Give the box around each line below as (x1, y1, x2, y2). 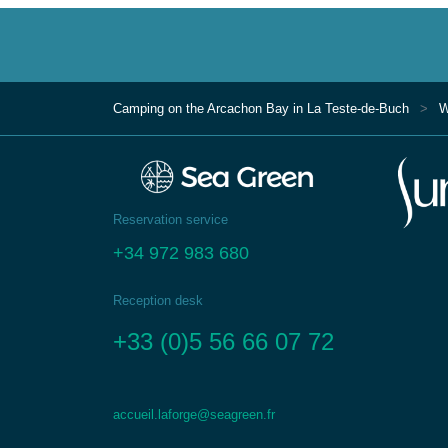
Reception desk (112, 293, 203, 308)
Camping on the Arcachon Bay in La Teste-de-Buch (112, 101, 409, 116)
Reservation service (112, 212, 228, 227)
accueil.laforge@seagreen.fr (112, 407, 275, 422)
